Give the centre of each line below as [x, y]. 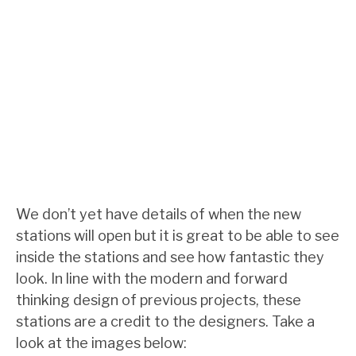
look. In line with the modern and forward [152, 279]
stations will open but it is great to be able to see [178, 236]
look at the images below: [101, 343]
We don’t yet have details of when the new [159, 214]
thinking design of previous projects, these [159, 300]
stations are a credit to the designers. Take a [165, 321]
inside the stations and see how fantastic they [170, 257]
